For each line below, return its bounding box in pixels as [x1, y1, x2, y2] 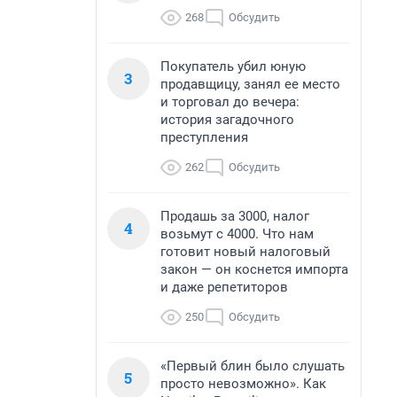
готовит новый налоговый [160, 244, 331, 260]
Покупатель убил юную [160, 58, 306, 74]
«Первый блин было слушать [160, 358, 345, 374]
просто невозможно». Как [160, 376, 326, 392]
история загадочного [160, 112, 294, 128]
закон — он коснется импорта [160, 261, 348, 277]
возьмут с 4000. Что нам [160, 226, 314, 242]
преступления [160, 129, 248, 145]
